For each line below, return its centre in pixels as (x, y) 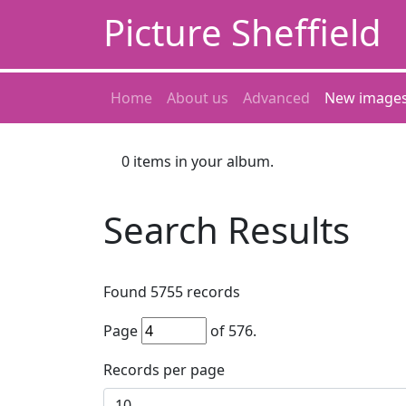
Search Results (227, 230)
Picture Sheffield (242, 32)
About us (198, 98)
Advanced (276, 98)
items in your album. (202, 161)
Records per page (164, 370)
